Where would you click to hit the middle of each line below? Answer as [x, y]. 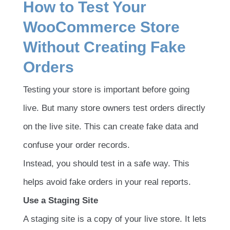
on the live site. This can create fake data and [111, 126]
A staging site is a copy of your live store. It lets [115, 219]
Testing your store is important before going [106, 89]
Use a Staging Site [61, 200]
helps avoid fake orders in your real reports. [107, 182]
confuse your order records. [76, 145]
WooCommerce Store [101, 27]
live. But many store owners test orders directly [114, 108]
